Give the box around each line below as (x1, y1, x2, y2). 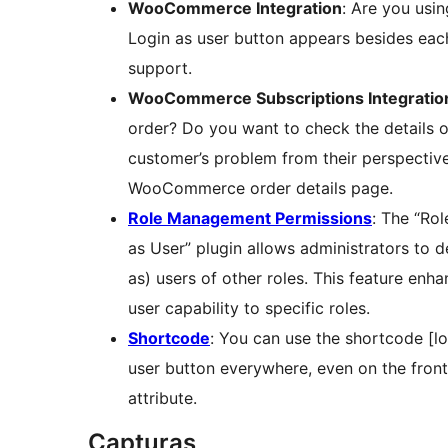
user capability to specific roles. (128, 298, 370, 319)
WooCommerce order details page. (128, 178, 393, 199)
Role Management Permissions (128, 208, 372, 229)
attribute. (128, 388, 197, 409)
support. (128, 58, 192, 79)
